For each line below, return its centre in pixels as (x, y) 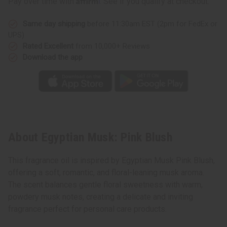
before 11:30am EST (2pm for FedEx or (151, 24)
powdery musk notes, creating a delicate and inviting (101, 197)
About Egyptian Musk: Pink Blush (90, 138)
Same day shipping (54, 24)
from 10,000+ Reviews (112, 46)
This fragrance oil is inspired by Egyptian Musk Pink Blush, (111, 161)
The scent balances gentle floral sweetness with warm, (105, 185)
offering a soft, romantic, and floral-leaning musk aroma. (106, 173)
